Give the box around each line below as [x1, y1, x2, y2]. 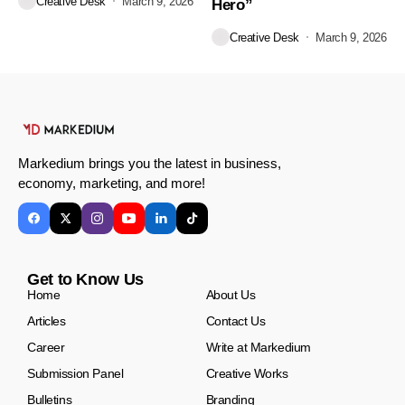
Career [27, 340, 65, 355]
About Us [205, 287, 256, 303]
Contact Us [205, 314, 266, 329]
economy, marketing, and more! [18, 175, 205, 192]
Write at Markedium [205, 340, 311, 355]
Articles [27, 314, 66, 329]
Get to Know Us [27, 270, 144, 289]
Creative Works [205, 366, 288, 381]
